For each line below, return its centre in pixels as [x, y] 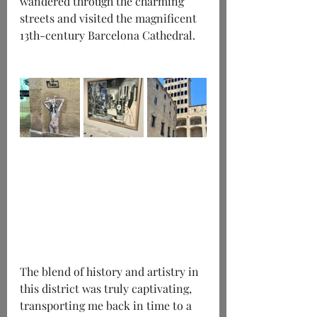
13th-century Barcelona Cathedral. [109, 35]
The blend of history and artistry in [111, 272]
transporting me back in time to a [107, 306]
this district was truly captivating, [107, 289]
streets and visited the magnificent [110, 18]
